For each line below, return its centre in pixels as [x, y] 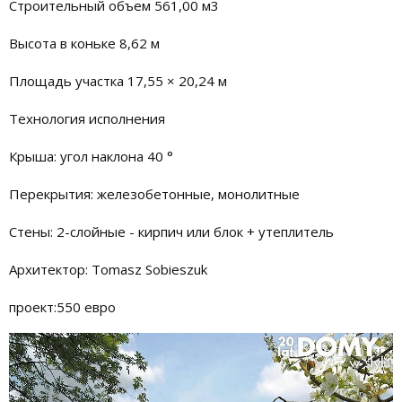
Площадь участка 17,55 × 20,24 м [118, 80]
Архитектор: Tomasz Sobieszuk [108, 269]
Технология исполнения [87, 118]
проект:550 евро [62, 306]
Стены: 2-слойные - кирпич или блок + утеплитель [171, 231]
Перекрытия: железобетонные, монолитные [154, 193]
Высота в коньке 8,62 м [84, 43]
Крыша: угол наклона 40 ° [91, 156]
